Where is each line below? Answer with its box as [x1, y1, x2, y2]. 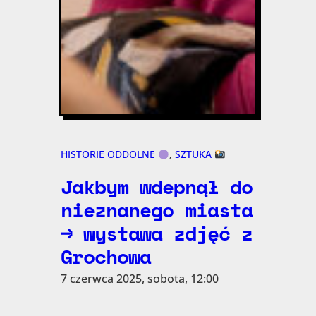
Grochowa [60, 241, 151, 272]
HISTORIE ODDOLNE [60, 147, 158, 162]
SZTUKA [174, 147, 214, 162]
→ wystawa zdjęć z [60, 218, 253, 248]
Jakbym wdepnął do [60, 171, 253, 202]
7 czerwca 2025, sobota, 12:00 [60, 271, 219, 287]
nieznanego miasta [60, 195, 253, 225]
